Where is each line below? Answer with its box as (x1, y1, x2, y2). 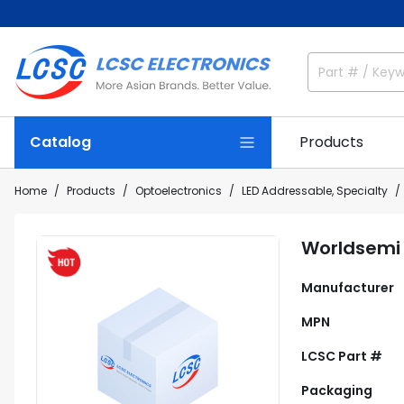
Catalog (30, 132, 91, 152)
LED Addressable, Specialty (242, 183, 388, 198)
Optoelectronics (135, 183, 222, 198)
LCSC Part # (301, 347, 382, 365)
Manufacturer (301, 279, 394, 297)
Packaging (301, 381, 372, 399)
